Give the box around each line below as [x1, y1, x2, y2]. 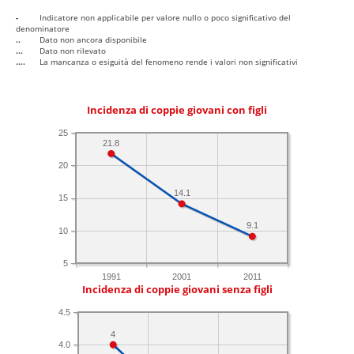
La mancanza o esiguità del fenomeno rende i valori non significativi [40, 56, 298, 68]
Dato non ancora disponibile [40, 34, 147, 46]
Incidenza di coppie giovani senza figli [81, 283, 273, 297]
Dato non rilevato [40, 45, 106, 57]
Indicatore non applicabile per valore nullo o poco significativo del [40, 12, 291, 24]
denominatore [16, 23, 70, 35]
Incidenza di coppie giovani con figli [87, 104, 267, 118]
